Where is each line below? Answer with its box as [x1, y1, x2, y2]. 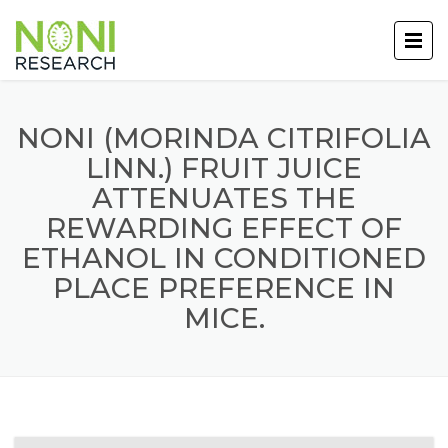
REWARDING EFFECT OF [46, 211, 402, 245]
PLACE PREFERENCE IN [53, 271, 395, 305]
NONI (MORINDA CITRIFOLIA [17, 121, 431, 155]
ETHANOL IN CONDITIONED [22, 241, 426, 275]
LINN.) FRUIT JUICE [86, 151, 362, 185]
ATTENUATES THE [92, 181, 356, 215]
